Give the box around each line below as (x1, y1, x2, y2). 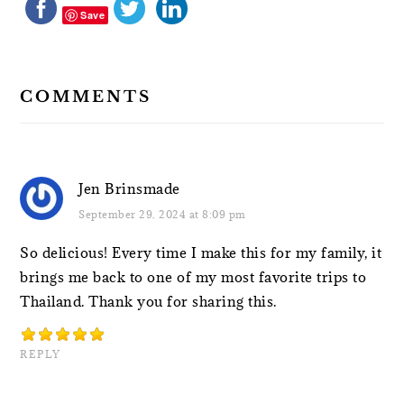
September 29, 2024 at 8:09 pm (78, 207, 246, 221)
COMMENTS (20, 87, 152, 106)
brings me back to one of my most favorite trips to (20, 267, 367, 286)
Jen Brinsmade (78, 179, 180, 197)
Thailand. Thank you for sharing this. (20, 291, 277, 310)
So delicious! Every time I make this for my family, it (20, 243, 382, 262)
